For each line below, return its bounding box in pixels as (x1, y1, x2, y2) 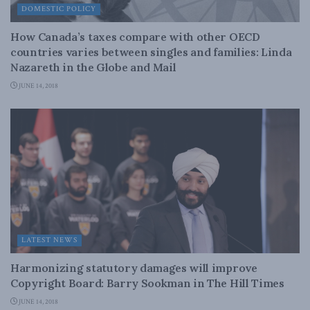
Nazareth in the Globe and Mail (10, 60, 176, 74)
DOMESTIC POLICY (21, 4, 96, 14)
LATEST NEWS (21, 235, 77, 245)
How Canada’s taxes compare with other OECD (10, 30, 260, 44)
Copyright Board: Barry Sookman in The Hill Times (10, 276, 284, 290)
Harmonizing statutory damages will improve (10, 261, 257, 275)
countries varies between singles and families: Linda (10, 45, 292, 59)
